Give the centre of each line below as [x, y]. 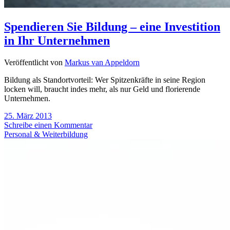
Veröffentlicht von [34, 62]
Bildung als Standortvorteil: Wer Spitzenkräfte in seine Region [105, 80]
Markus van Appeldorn [102, 62]
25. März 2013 [28, 116]
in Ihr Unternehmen [57, 40]
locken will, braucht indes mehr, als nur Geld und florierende [102, 89]
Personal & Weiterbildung [46, 134]
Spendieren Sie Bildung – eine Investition [112, 26]
